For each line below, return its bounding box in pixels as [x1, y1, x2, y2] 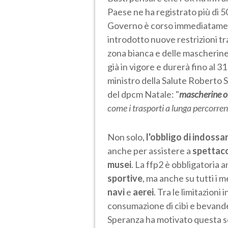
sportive [107, 172, 142, 184]
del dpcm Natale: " [107, 88, 179, 100]
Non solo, [107, 131, 146, 142]
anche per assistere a [107, 145, 192, 156]
